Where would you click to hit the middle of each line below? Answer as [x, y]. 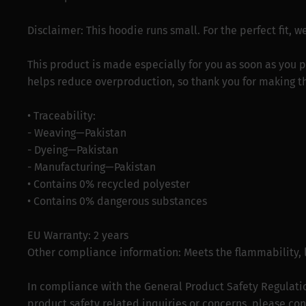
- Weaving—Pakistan [77, 133]
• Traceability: [61, 115]
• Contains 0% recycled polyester [109, 184]
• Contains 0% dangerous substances [117, 201]
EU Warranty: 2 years [78, 235]
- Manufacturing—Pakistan [92, 167]
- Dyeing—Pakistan [73, 150]
